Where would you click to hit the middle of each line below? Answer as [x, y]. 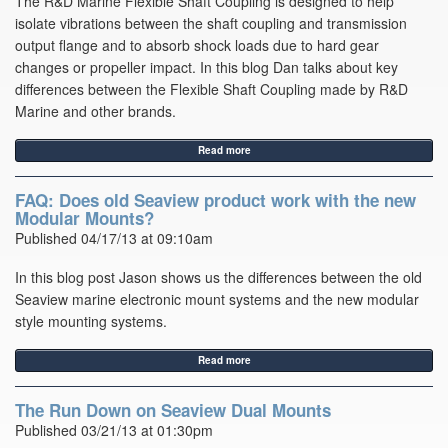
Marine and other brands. [95, 111]
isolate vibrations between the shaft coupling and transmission [211, 23]
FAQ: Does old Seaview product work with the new [215, 200]
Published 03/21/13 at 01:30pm [114, 430]
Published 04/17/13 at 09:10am [114, 238]
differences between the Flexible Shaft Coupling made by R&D [211, 89]
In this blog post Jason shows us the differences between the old [218, 277]
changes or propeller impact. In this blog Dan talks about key [206, 67]
